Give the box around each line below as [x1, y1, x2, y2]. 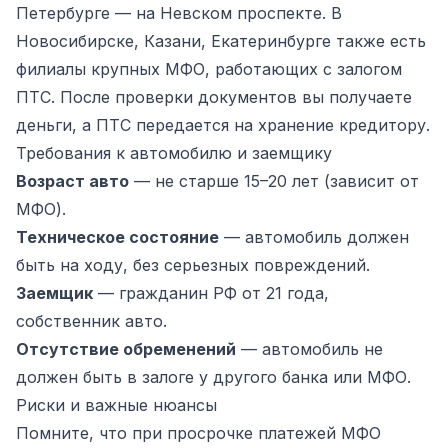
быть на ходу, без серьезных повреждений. [16, 254, 370, 275]
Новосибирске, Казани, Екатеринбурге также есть [16, 30, 426, 51]
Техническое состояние [16, 226, 219, 247]
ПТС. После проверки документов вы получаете [16, 86, 412, 107]
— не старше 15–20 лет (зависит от [129, 170, 419, 191]
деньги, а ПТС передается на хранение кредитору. [16, 114, 430, 135]
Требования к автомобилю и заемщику [16, 142, 332, 163]
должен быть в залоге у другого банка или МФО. [16, 366, 411, 387]
